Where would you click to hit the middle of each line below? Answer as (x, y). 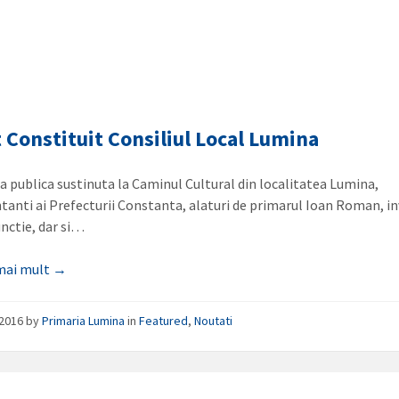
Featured (164, 321)
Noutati (214, 321)
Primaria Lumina (84, 321)
